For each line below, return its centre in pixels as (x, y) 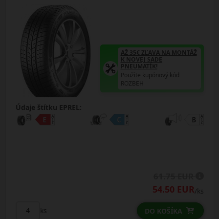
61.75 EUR (174, 176)
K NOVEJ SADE (141, 59)
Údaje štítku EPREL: (48, 107)
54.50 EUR (173, 189)
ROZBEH (132, 83)
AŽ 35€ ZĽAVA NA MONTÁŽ (159, 52)
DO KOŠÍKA (163, 211)
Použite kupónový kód (150, 75)
